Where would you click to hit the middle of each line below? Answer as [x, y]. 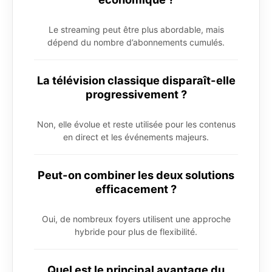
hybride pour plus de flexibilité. [136, 231]
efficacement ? [136, 189]
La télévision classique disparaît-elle [136, 80]
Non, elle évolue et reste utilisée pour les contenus [136, 124]
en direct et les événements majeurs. [136, 137]
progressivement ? [136, 94]
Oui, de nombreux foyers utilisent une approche [136, 219]
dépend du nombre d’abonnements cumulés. [136, 42]
